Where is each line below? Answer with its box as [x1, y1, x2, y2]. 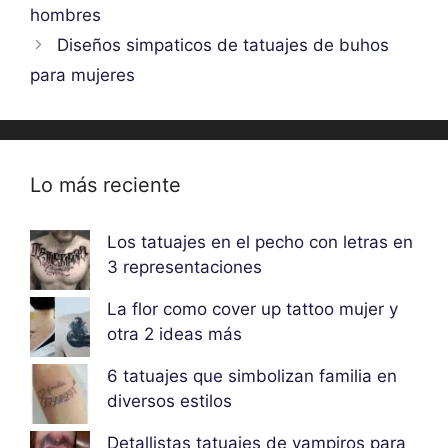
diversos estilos [106, 391, 232, 411]
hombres [30, 5, 101, 26]
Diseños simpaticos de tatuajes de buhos [57, 35, 390, 56]
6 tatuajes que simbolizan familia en [106, 366, 397, 386]
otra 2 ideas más [106, 324, 242, 345]
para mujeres [30, 65, 135, 86]
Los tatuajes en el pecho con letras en [106, 232, 413, 253]
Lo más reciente [30, 173, 181, 198]
